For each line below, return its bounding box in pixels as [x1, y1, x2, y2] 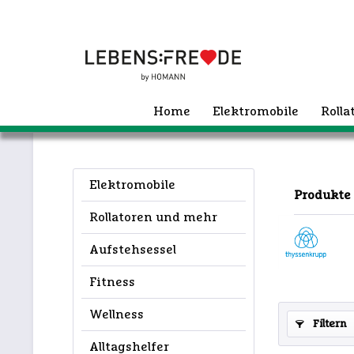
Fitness [89, 276, 135, 288]
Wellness [89, 308, 144, 321]
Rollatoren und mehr [89, 211, 217, 224]
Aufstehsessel [89, 243, 176, 256]
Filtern [311, 318, 346, 330]
